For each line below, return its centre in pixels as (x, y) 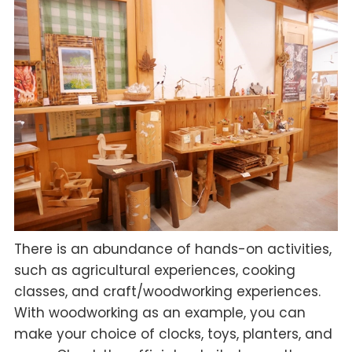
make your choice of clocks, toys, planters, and (173, 334)
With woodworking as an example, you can (159, 312)
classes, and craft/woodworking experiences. (167, 291)
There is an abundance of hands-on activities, (172, 249)
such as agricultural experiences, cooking (154, 270)
